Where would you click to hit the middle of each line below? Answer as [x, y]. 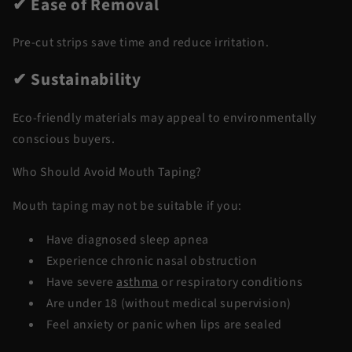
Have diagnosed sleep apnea [127, 239]
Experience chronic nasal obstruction [152, 260]
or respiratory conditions [231, 282]
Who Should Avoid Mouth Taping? [107, 172]
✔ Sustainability [77, 80]
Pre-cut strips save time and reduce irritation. [141, 43]
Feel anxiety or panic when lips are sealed [164, 324]
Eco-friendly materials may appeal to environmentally [164, 117]
